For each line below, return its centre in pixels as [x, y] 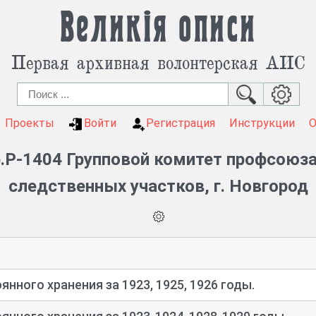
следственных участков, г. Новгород [158, 187]
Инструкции [262, 123]
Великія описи [158, 28]
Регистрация [180, 123]
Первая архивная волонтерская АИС [158, 62]
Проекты [29, 123]
